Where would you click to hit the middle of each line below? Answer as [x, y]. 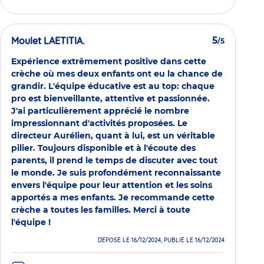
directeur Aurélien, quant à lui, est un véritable [113, 136]
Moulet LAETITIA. [48, 41]
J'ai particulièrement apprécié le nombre [100, 111]
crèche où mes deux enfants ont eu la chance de [117, 74]
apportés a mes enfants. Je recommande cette [113, 198]
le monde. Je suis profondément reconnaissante [116, 173]
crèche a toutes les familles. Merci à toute [101, 210]
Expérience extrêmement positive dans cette [109, 62]
